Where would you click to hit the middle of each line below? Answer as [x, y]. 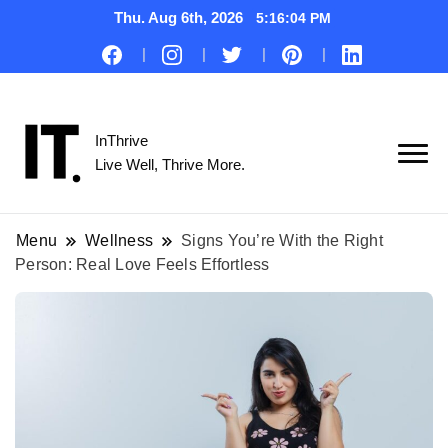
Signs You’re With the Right [282, 241]
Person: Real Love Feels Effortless [142, 265]
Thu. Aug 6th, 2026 [180, 17]
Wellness [119, 241]
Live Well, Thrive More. [170, 165]
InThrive [121, 141]
